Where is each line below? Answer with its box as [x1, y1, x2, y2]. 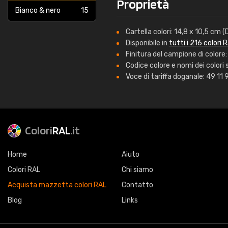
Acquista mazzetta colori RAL [8, 181, 106, 189]
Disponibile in [126, 39, 169, 47]
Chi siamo [122, 165, 153, 174]
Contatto [122, 181, 153, 189]
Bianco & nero [15, 6, 61, 15]
